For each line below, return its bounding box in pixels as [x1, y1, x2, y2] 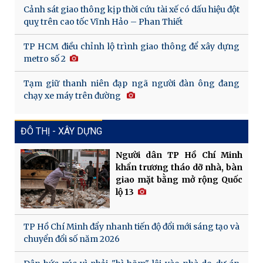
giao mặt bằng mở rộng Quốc [115, 174, 242, 186]
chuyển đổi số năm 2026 [23, 234, 120, 245]
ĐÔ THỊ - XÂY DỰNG [21, 126, 102, 137]
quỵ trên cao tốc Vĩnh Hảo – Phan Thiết [23, 16, 183, 28]
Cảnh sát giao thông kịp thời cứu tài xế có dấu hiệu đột [23, 4, 240, 15]
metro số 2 [23, 53, 66, 65]
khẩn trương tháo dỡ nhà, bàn [115, 162, 242, 173]
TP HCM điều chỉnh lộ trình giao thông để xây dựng [23, 41, 240, 52]
